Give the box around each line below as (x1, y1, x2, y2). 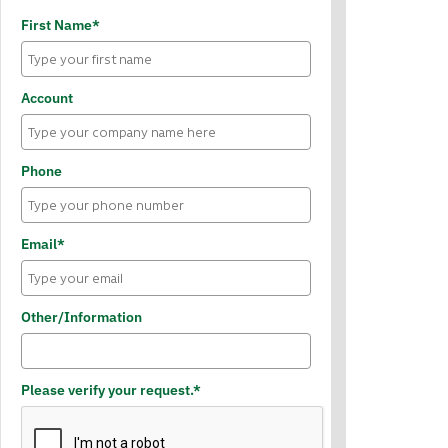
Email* (21, 235, 65, 253)
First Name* (21, 16, 100, 34)
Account (21, 89, 73, 107)
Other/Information (21, 308, 142, 326)
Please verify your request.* (21, 381, 201, 399)
